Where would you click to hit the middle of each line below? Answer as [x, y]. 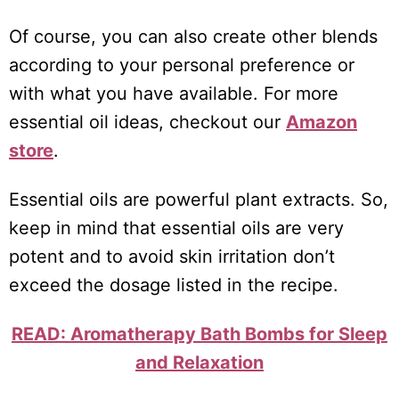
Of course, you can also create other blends [193, 37]
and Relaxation [199, 363]
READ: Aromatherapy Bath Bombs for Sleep [199, 334]
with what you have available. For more [174, 94]
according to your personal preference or [182, 65]
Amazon [322, 122]
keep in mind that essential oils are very [176, 228]
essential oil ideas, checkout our [147, 122]
